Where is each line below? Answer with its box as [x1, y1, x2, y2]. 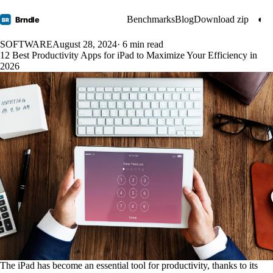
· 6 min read [117, 39, 163, 49]
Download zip [194, 14, 249, 24]
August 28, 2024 [52, 39, 117, 49]
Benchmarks [127, 14, 175, 24]
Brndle [15, 15, 40, 25]
